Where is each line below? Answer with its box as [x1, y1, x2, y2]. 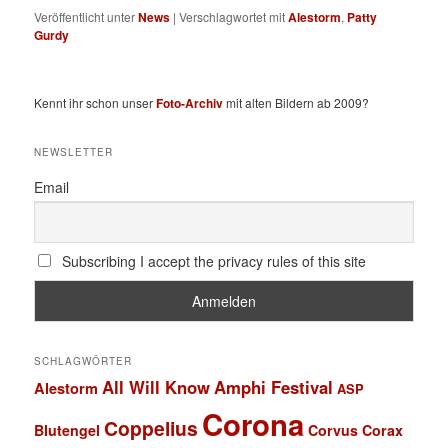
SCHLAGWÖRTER [34, 354, 133, 369]
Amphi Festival [214, 375, 334, 400]
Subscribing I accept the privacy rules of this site [57, 251, 366, 272]
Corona [202, 403, 305, 446]
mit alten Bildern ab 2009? [223, 93, 370, 111]
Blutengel [34, 420, 101, 441]
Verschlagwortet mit [179, 7, 286, 25]
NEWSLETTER [34, 145, 114, 160]
